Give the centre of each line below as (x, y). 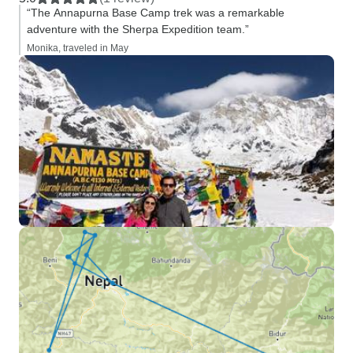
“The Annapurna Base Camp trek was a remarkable (156, 13)
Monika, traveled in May (78, 48)
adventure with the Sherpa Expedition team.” (138, 29)
